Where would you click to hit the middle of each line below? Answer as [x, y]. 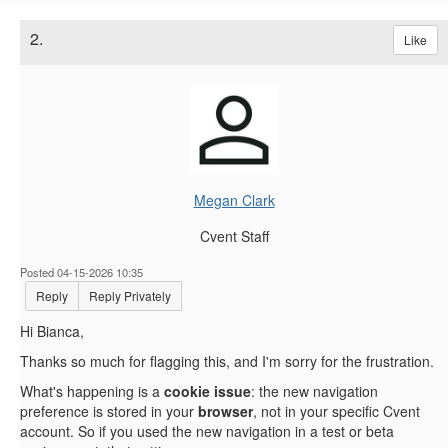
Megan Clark [234, 200]
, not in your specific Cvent [336, 411]
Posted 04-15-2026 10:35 [81, 272]
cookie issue [207, 391]
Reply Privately [130, 296]
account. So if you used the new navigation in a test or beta [207, 431]
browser [225, 411]
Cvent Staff [234, 236]
